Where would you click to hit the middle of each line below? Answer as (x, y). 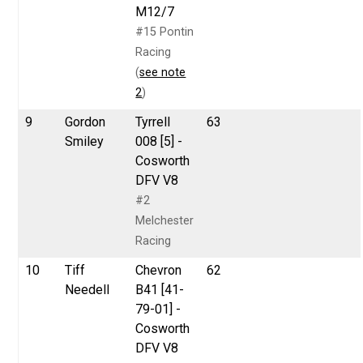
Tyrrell (153, 122)
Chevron (159, 270)
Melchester (165, 220)
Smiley (85, 141)
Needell (88, 289)
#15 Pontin (165, 32)
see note (163, 72)
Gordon (85, 122)
